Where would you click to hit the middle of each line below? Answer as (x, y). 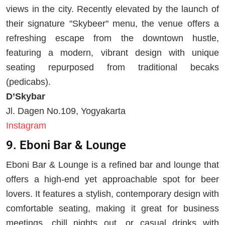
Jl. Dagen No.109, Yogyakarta (66, 111)
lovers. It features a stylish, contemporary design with (113, 194)
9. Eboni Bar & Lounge (66, 145)
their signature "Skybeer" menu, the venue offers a (113, 23)
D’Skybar (26, 96)
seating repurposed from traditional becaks (113, 67)
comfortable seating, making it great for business (113, 208)
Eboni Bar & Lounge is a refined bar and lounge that (113, 164)
